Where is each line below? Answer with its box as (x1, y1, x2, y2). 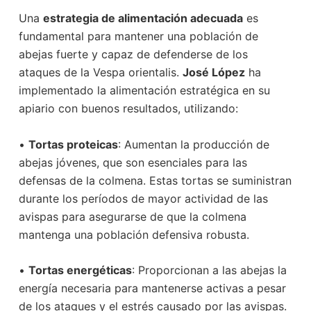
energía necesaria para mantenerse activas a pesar (18, 281, 286, 296)
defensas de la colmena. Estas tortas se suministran (18, 173, 292, 187)
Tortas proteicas (28, 137, 118, 151)
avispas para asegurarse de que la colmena (18, 209, 246, 224)
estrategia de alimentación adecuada (42, 11, 243, 26)
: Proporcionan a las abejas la (131, 263, 287, 278)
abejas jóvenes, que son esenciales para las (18, 155, 247, 169)
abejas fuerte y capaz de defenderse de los (18, 47, 248, 62)
